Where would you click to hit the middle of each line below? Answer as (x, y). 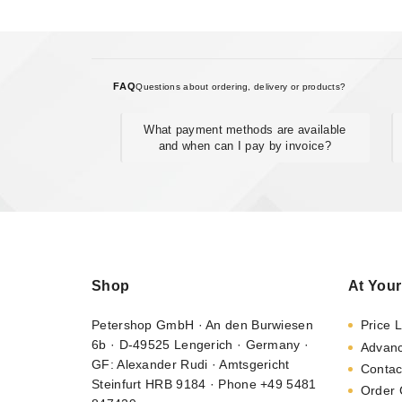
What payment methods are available (245, 129)
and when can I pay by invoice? (245, 145)
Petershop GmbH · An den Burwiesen (202, 325)
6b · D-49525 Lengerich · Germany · (201, 345)
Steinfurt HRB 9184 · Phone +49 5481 (204, 385)
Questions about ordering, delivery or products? (241, 86)
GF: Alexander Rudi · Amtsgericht (191, 365)
